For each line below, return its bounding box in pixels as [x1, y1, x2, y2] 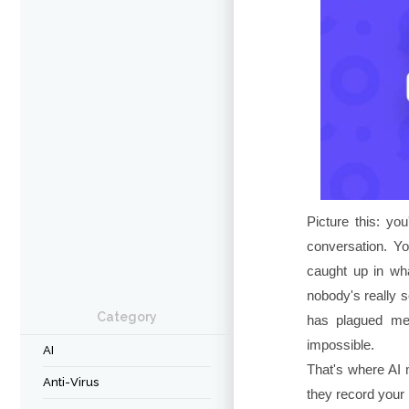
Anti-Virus [43, 375, 99, 389]
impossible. [307, 337, 374, 353]
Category [97, 309, 157, 324]
